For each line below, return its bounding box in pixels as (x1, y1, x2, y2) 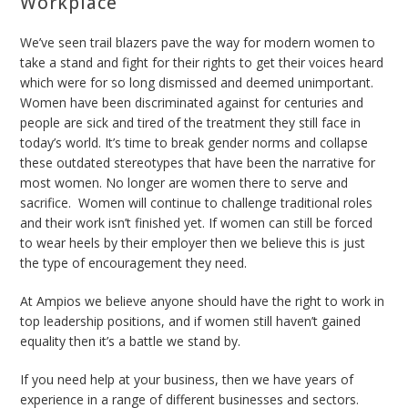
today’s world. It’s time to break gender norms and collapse (20, 133, 369, 151)
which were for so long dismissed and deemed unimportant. (20, 73, 374, 91)
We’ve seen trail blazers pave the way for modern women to (20, 33, 376, 51)
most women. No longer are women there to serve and (20, 173, 349, 191)
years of (305, 370, 354, 388)
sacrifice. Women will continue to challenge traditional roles (20, 193, 373, 211)
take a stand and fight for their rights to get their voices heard (20, 53, 384, 71)
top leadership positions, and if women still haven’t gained (20, 311, 362, 330)
